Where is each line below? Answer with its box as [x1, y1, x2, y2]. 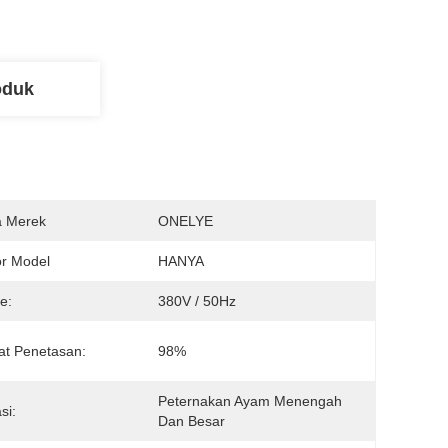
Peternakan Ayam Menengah [158, 393, 342, 409]
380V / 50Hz [158, 293, 236, 309]
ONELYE [158, 213, 213, 229]
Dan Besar [158, 413, 225, 429]
